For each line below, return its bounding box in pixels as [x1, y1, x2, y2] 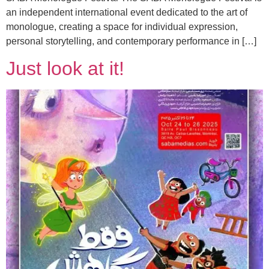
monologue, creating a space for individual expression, [6, 22, 238, 32]
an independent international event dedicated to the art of [6, 7, 247, 17]
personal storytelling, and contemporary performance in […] [6, 36, 256, 46]
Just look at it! [6, 58, 124, 80]
